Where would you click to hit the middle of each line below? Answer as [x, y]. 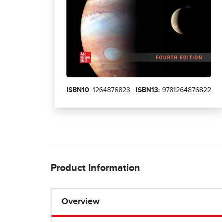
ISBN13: [148, 90]
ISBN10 [78, 90]
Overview [81, 202]
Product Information [95, 168]
